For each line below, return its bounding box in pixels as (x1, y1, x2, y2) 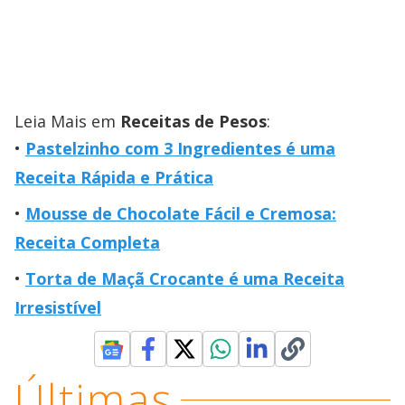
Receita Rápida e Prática (14, 166, 213, 189)
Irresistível (14, 297, 101, 319)
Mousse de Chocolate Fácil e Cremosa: (25, 202, 336, 225)
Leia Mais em (14, 110, 120, 133)
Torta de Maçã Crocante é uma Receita (25, 268, 344, 290)
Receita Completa (14, 231, 160, 254)
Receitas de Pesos (120, 110, 267, 133)
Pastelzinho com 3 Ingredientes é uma (25, 137, 335, 160)
